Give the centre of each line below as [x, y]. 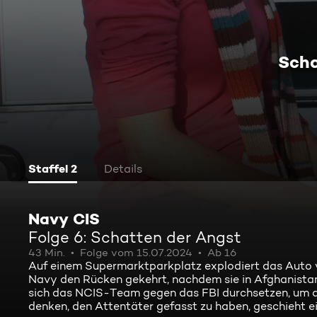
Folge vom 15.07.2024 [136, 253]
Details [123, 169]
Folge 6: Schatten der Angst [135, 237]
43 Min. [47, 253]
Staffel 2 [53, 168]
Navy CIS [64, 219]
